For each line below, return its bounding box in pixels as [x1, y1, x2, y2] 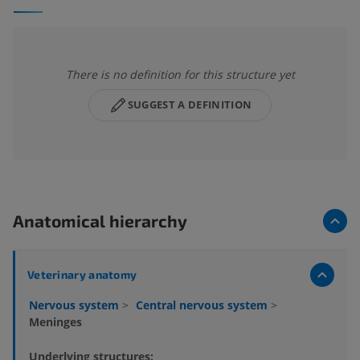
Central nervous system [136, 297, 271, 313]
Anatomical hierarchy [13, 210, 187, 231]
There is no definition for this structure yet [65, 66, 295, 82]
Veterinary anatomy [27, 267, 137, 281]
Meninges [29, 313, 82, 329]
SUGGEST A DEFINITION [127, 97, 252, 112]
